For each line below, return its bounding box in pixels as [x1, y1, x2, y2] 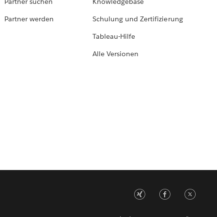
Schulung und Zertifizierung [93, 15, 183, 24]
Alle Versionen [93, 49, 139, 59]
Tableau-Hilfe [93, 32, 136, 41]
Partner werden [4, 15, 54, 24]
